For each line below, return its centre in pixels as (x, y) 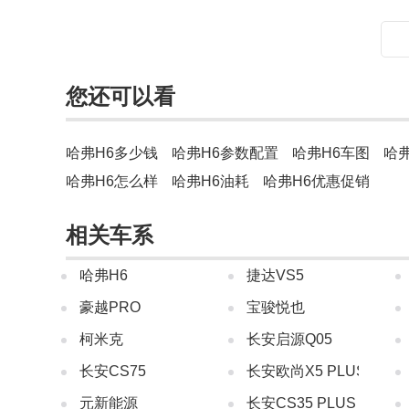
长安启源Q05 (289, 339)
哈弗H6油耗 (210, 181)
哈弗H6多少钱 (112, 153)
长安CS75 (113, 371)
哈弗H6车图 (331, 153)
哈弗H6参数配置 (225, 153)
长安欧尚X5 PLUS (306, 371)
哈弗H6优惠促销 (316, 181)
